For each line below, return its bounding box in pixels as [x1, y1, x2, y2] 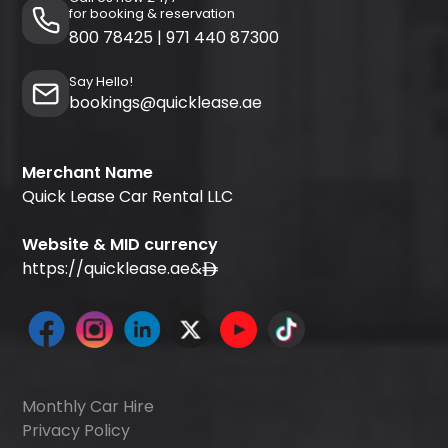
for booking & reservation [69, 4, 236, 24]
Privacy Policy [22, 418, 131, 442]
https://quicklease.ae [22, 257, 191, 281]
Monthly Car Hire [22, 394, 155, 418]
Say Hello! [69, 72, 134, 92]
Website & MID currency [22, 233, 219, 257]
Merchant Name [22, 161, 154, 185]
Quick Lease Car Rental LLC [22, 185, 234, 209]
